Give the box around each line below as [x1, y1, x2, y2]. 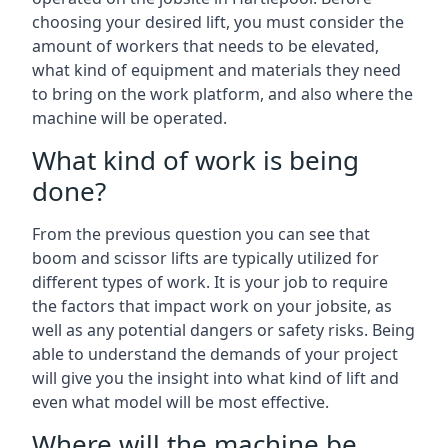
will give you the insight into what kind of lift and [32, 366, 399, 389]
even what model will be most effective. [32, 390, 329, 413]
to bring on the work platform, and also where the [32, 82, 413, 105]
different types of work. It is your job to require [32, 270, 388, 293]
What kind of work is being [32, 141, 359, 178]
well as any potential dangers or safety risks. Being [32, 318, 415, 341]
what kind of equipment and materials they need [32, 58, 401, 81]
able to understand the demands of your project [32, 342, 398, 365]
